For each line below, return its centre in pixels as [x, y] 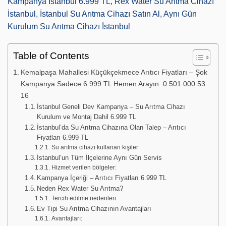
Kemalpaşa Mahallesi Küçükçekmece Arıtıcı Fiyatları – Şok [114, 72]
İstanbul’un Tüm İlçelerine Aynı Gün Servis [100, 158]
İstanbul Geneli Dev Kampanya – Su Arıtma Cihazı [111, 107]
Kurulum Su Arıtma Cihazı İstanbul [69, 27]
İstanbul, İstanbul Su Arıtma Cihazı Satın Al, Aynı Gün [102, 14]
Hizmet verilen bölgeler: [84, 167]
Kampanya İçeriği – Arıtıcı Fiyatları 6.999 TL [102, 178]
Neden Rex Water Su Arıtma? [80, 189]
